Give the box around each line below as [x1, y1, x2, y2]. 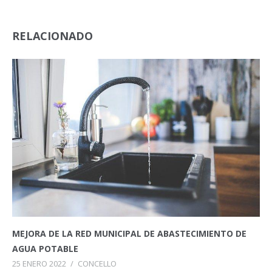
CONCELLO [78, 258, 117, 270]
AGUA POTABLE [12, 243, 78, 255]
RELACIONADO [12, 28, 93, 43]
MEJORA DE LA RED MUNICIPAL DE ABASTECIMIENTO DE [12, 228, 246, 240]
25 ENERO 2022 [12, 258, 66, 270]
